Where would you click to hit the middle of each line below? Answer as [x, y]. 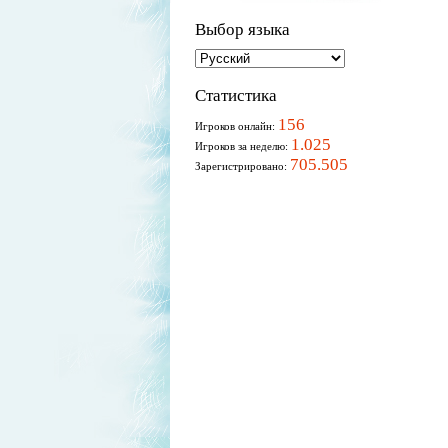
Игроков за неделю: [243, 146]
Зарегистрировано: [242, 166]
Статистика [236, 95]
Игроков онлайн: [236, 126]
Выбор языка [242, 30]
